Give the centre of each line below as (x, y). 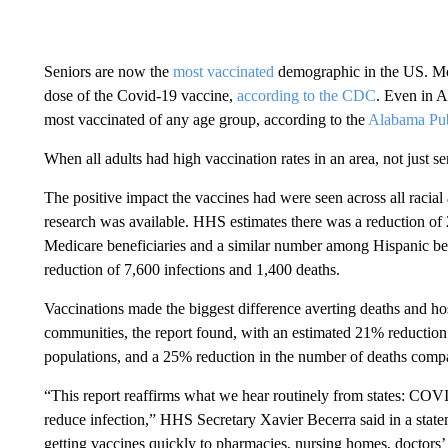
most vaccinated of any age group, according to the (205, 119)
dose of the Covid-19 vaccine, (140, 95)
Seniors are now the (108, 71)
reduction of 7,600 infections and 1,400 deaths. (191, 269)
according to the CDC (306, 95)
